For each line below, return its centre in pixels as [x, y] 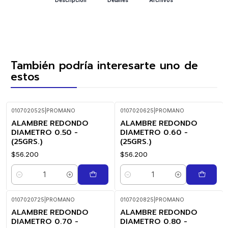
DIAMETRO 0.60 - [154, 132]
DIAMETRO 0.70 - [45, 221]
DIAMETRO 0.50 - [45, 132]
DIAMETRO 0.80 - [153, 221]
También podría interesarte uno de [104, 65]
